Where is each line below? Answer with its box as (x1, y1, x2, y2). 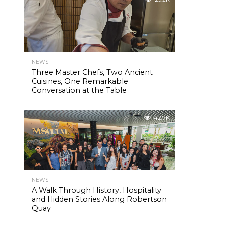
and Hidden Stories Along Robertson (32, 195, 167, 204)
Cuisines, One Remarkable (32, 77, 128, 86)
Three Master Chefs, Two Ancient (32, 68, 153, 77)
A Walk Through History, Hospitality (32, 186, 161, 195)
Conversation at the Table (32, 86, 127, 95)
